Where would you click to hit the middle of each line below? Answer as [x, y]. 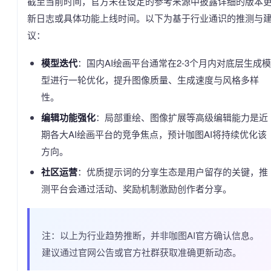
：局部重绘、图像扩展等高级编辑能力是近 [181, 117]
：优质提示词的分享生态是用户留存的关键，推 [172, 172]
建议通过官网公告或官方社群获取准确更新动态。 [142, 252]
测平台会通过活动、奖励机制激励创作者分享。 [136, 189]
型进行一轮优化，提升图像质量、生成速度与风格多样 [150, 80]
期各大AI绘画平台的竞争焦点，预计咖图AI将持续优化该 [154, 134]
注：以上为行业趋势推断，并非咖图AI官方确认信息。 [150, 235]
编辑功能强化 [68, 118]
